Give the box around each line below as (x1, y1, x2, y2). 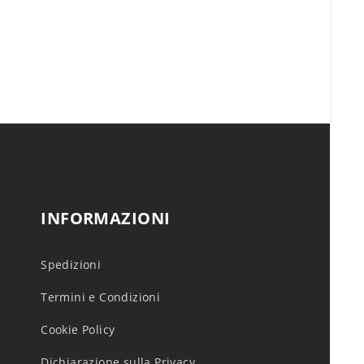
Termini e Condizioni (41, 289, 161, 305)
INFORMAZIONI (41, 207, 171, 229)
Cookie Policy (41, 322, 115, 337)
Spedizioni (41, 257, 102, 272)
